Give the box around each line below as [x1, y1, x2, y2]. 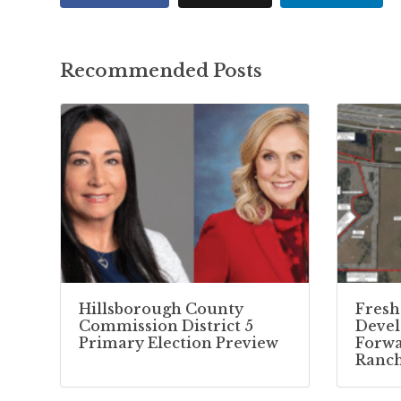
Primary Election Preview [79, 333, 278, 352]
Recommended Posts [60, 59, 262, 81]
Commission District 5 [79, 316, 253, 335]
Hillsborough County [79, 299, 243, 318]
